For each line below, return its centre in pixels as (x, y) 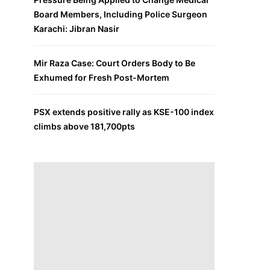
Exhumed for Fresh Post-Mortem (102, 77)
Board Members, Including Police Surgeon (121, 14)
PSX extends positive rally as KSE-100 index (124, 112)
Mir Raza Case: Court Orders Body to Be (115, 63)
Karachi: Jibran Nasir (77, 29)
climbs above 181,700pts (84, 126)
